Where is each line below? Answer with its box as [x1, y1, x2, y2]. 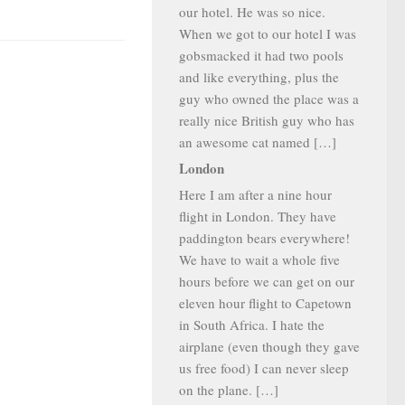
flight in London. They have [179, 207, 336, 225]
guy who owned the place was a [179, 89, 359, 108]
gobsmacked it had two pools [179, 46, 344, 64]
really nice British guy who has [179, 111, 354, 129]
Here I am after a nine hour [179, 185, 332, 203]
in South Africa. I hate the [179, 316, 325, 334]
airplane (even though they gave [179, 337, 360, 355]
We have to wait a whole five [179, 250, 340, 268]
